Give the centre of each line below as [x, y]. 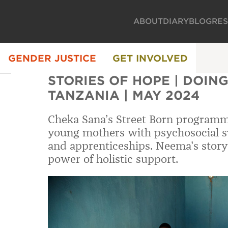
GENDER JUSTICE [52, 58]
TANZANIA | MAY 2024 [124, 95]
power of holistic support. [113, 159]
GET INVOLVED [150, 58]
